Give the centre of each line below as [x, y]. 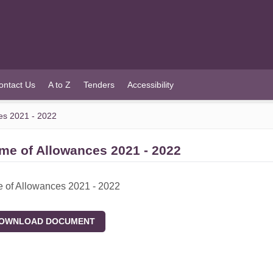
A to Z [59, 84]
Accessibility [150, 84]
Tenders [99, 84]
